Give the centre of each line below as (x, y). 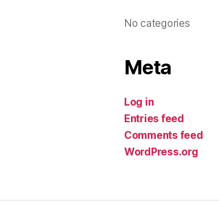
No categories (157, 23)
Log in (139, 102)
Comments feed (164, 135)
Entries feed (154, 119)
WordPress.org (161, 152)
